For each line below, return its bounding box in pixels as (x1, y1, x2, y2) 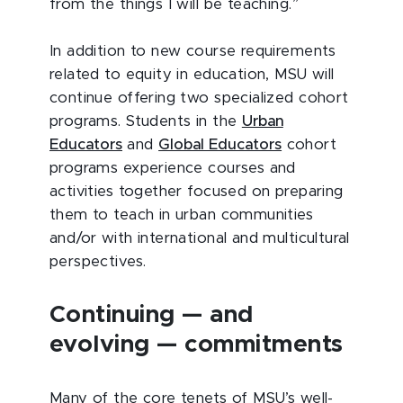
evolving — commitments (49, 333, 344, 356)
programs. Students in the (49, 114, 242, 129)
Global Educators (158, 138, 282, 152)
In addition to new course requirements (49, 44, 336, 58)
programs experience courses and (49, 161, 296, 175)
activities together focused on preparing (49, 184, 344, 199)
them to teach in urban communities (49, 208, 314, 222)
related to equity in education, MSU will (49, 67, 335, 82)
